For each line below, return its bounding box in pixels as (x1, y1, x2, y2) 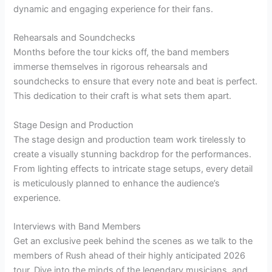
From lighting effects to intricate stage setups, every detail (13, 163, 253, 174)
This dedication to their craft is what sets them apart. (13, 90, 232, 102)
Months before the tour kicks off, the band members (13, 47, 230, 58)
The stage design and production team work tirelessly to (13, 134, 246, 145)
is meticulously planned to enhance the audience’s (13, 177, 220, 189)
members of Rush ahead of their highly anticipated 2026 (13, 250, 246, 261)
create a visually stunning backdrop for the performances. (13, 148, 252, 160)
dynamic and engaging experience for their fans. (13, 3, 214, 15)
